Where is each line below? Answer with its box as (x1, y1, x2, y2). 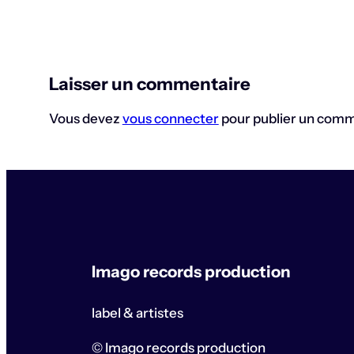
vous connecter (122, 111, 219, 127)
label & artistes (91, 305, 183, 322)
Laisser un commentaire (48, 73, 250, 96)
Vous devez (48, 111, 122, 127)
